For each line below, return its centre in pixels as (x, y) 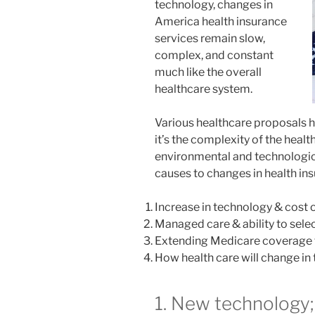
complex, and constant (214, 56)
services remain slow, (210, 39)
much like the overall (208, 72)
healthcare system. (204, 89)
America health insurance (221, 22)
